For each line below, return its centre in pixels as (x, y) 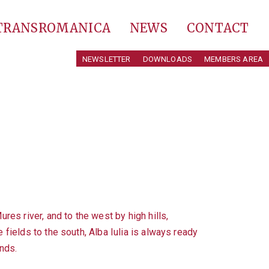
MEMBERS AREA (234, 59)
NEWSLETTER (107, 59)
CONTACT (217, 28)
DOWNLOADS (168, 59)
